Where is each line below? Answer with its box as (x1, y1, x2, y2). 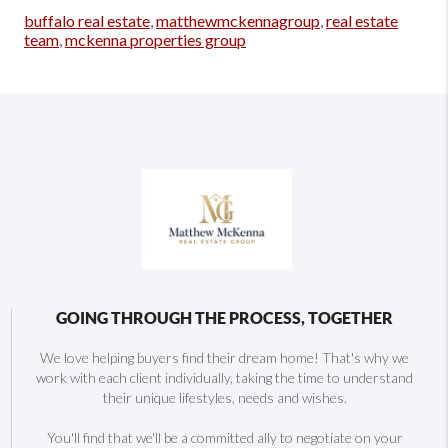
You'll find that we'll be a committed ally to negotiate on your (46, 428, 403, 446)
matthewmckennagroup (156, 11, 320, 30)
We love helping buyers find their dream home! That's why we (40, 348, 409, 366)
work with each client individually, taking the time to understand (36, 368, 413, 386)
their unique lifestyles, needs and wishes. (102, 388, 347, 406)
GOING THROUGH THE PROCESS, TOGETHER (56, 308, 393, 327)
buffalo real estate (24, 11, 150, 30)
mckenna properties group (65, 30, 246, 49)
